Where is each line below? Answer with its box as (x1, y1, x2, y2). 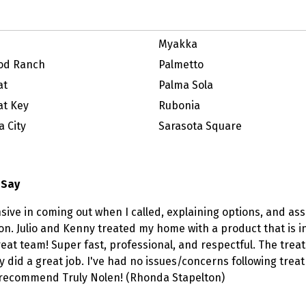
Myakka (158, 38, 197, 51)
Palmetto (158, 58, 204, 71)
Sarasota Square (158, 120, 242, 133)
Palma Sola (158, 79, 213, 92)
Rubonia (158, 99, 200, 112)
